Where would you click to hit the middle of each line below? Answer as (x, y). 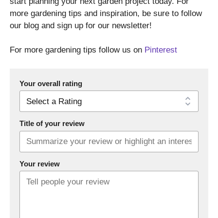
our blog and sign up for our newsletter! (81, 25)
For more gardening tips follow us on (77, 50)
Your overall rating (51, 83)
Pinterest (161, 50)
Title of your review (52, 124)
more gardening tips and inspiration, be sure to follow (106, 13)
